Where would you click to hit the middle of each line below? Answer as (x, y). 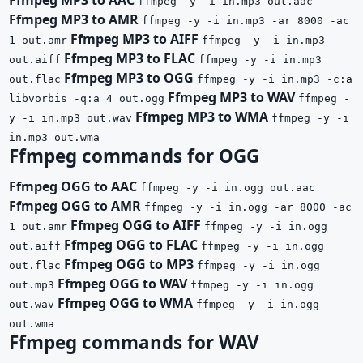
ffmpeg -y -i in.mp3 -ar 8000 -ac (246, 20)
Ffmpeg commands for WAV (134, 342)
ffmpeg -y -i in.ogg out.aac (228, 187)
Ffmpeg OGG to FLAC (131, 244)
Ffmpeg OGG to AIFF (136, 225)
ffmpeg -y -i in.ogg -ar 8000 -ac (248, 207)
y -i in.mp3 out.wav (70, 117)
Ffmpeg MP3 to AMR (74, 19)
